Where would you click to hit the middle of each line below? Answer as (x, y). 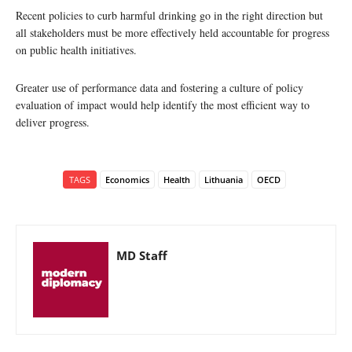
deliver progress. (53, 122)
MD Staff (142, 255)
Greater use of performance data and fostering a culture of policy (159, 87)
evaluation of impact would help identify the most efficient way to (163, 104)
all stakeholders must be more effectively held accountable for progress (172, 32)
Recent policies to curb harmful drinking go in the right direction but (169, 15)
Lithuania (224, 179)
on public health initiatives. (76, 49)
